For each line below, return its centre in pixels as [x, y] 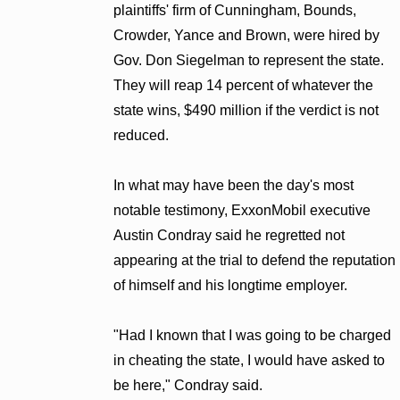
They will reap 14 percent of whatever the [243, 85]
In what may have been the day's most [233, 185]
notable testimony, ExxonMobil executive [242, 210]
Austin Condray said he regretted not [229, 235]
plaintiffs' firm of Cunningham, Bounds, [234, 10]
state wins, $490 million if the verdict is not [246, 110]
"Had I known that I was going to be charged [252, 335]
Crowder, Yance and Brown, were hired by [246, 35]
